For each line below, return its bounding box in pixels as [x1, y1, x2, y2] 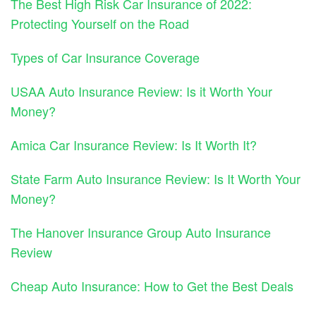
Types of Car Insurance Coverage [11, 48, 200, 67]
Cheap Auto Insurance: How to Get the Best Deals [11, 276, 293, 296]
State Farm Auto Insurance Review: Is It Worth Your [11, 169, 300, 188]
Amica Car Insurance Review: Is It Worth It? [11, 135, 257, 154]
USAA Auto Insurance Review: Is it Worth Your [11, 82, 272, 101]
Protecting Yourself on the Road [11, 14, 189, 33]
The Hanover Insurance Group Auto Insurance [11, 223, 271, 242]
